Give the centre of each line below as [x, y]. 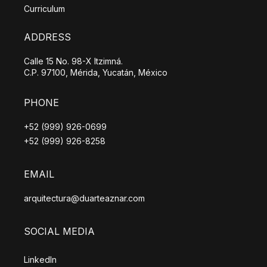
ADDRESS [47, 37]
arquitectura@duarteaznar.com [84, 198]
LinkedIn [40, 260]
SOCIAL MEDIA [59, 232]
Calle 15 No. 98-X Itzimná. [73, 61]
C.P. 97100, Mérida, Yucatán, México [96, 73]
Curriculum [44, 9]
